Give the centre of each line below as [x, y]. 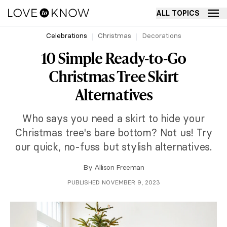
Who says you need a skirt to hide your [113, 118]
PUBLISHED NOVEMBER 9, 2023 [113, 182]
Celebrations [66, 35]
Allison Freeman [119, 167]
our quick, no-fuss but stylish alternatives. [113, 147]
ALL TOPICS [178, 13]
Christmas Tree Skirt [113, 76]
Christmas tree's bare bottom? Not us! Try [113, 133]
